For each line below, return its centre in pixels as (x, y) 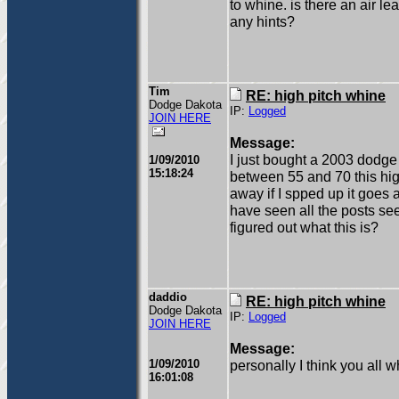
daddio (168, 297)
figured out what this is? (304, 227)
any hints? (262, 21)
